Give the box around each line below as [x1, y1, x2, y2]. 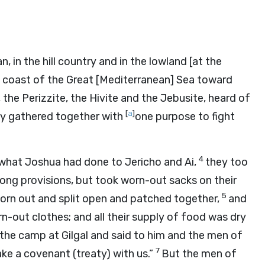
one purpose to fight [135, 110, 235, 123]
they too [205, 156, 248, 169]
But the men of [161, 247, 237, 260]
